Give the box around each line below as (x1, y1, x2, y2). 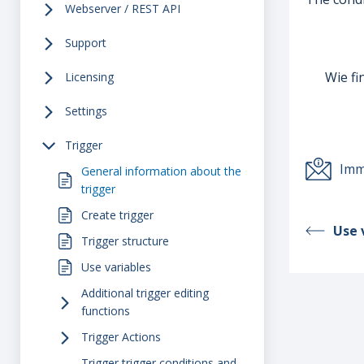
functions (81, 303, 130, 318)
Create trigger (81, 207, 160, 223)
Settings (65, 103, 107, 119)
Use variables (81, 259, 158, 275)
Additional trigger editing (81, 285, 209, 301)
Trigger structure (81, 233, 175, 249)
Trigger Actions (81, 329, 161, 344)
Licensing (65, 69, 114, 84)
